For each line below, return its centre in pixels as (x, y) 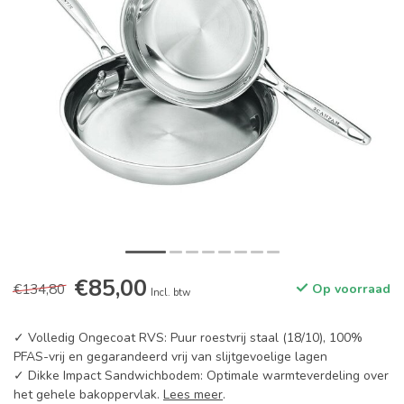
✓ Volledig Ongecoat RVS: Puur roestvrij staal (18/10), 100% (188, 338)
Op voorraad (349, 289)
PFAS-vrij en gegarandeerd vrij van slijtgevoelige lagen (170, 357)
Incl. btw (170, 293)
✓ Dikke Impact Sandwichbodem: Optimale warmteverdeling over (201, 376)
